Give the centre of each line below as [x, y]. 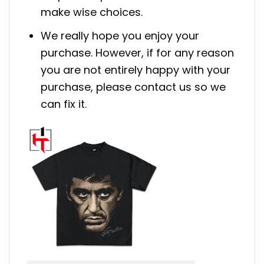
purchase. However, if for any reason [138, 53]
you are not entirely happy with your [136, 70]
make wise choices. [92, 12]
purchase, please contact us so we [133, 87]
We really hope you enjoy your [120, 36]
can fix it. [64, 104]
